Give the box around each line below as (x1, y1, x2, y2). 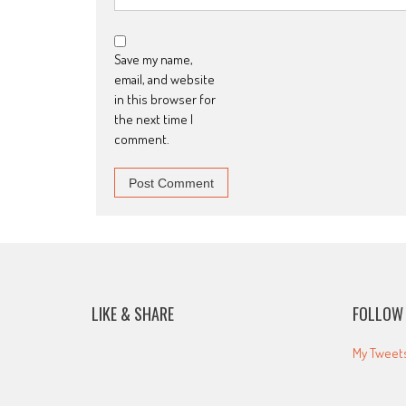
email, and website (114, 71, 215, 89)
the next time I (114, 111, 193, 129)
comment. (114, 130, 169, 149)
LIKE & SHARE (91, 302, 174, 326)
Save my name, (114, 51, 193, 69)
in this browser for (114, 91, 216, 109)
